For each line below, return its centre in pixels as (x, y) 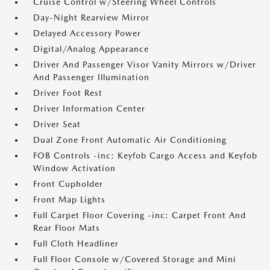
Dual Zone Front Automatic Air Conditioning (130, 140)
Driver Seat (57, 124)
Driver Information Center (89, 108)
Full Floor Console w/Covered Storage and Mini (135, 259)
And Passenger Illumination (91, 77)
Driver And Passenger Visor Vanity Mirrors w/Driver (145, 64)
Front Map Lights (69, 199)
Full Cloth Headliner (76, 243)
